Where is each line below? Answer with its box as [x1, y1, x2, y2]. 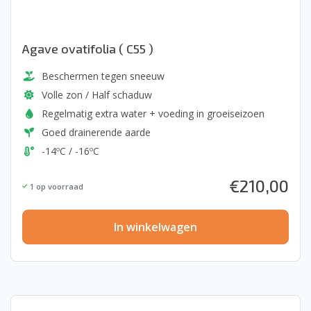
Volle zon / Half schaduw [42, 88, 152, 101]
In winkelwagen [114, 219, 197, 235]
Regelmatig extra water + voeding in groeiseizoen [42, 107, 264, 120]
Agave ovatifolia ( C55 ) [22, 41, 153, 56]
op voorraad [34, 180, 83, 192]
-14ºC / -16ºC [42, 144, 99, 158]
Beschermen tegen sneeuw [42, 69, 165, 83]
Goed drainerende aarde [42, 126, 151, 139]
